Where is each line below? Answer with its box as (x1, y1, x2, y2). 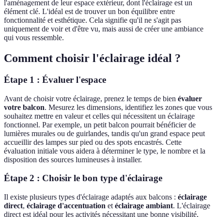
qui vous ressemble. (4, 33, 64, 42)
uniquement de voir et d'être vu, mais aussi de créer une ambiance (4, 25, 203, 33)
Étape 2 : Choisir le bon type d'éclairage (4, 173, 162, 184)
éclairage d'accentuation (27, 201, 106, 210)
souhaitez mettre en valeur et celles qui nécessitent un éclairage (4, 111, 195, 120)
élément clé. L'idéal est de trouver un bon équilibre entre (4, 7, 175, 16)
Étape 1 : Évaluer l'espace (4, 75, 106, 85)
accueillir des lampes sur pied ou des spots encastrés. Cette (4, 138, 182, 146)
